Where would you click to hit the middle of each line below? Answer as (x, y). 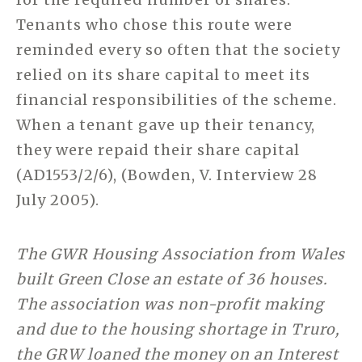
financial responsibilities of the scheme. (177, 99)
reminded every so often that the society (178, 49)
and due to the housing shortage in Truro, (178, 329)
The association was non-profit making (170, 304)
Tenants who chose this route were (154, 24)
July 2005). (58, 200)
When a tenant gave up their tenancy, (166, 124)
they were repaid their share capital (158, 149)
